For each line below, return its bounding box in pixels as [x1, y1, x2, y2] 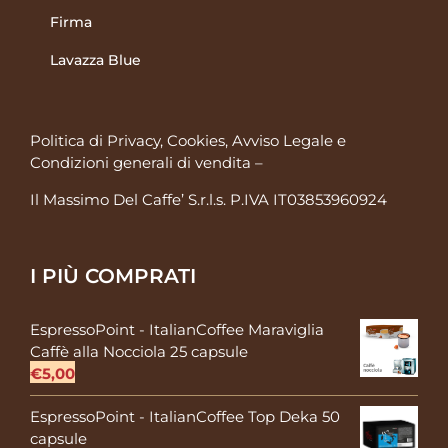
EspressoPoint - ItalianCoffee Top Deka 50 [30, 407, 340, 427]
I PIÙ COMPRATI [30, 264, 196, 289]
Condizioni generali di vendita [30, 153, 251, 173]
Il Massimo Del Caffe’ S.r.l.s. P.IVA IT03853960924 [30, 190, 387, 210]
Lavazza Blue [50, 51, 141, 70]
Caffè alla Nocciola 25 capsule [30, 342, 248, 362]
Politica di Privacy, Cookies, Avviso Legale [30, 131, 333, 151]
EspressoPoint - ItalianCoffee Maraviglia [30, 320, 324, 340]
